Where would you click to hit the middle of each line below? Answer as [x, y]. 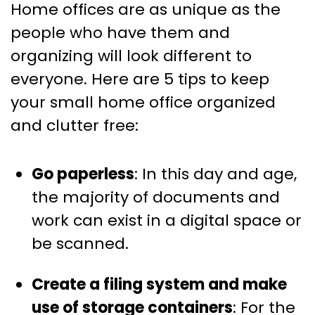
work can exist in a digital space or [167, 221]
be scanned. [80, 244]
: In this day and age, [216, 174]
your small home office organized [143, 103]
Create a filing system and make [159, 285]
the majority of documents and [156, 198]
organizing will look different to [131, 56]
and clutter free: [75, 126]
